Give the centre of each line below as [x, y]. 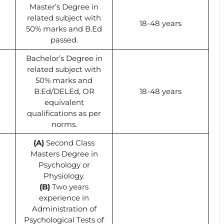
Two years [70, 186]
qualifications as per [64, 113]
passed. [64, 39]
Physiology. [64, 175]
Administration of [64, 208]
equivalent [64, 102]
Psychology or [64, 164]
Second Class [69, 142]
